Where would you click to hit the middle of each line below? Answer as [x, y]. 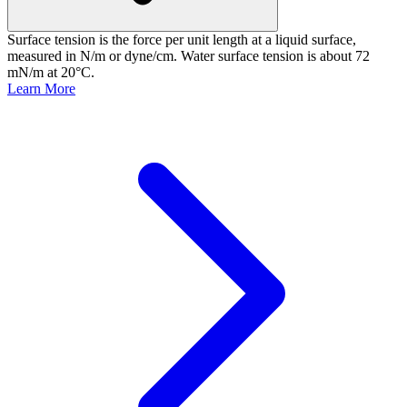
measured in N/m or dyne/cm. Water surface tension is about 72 [189, 55]
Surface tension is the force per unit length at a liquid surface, [182, 39]
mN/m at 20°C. [51, 72]
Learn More [41, 88]
